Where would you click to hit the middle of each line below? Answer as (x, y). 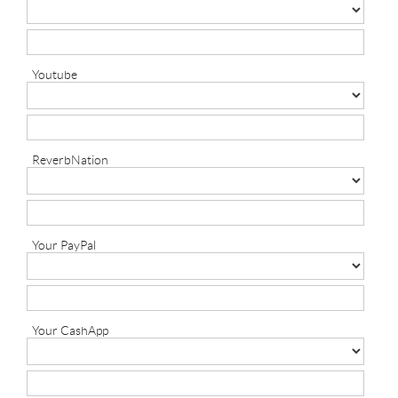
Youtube (55, 75)
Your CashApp (70, 331)
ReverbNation (70, 160)
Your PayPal (64, 246)
